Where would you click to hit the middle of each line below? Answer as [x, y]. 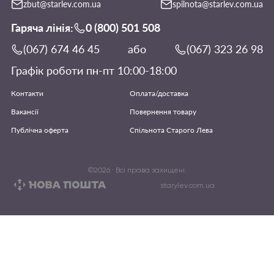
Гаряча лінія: [42, 28]
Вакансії [25, 112]
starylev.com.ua [187, 185]
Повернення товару [163, 112]
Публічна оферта [40, 130]
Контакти [27, 93]
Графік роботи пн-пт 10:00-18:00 [94, 70]
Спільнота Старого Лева [171, 130]
